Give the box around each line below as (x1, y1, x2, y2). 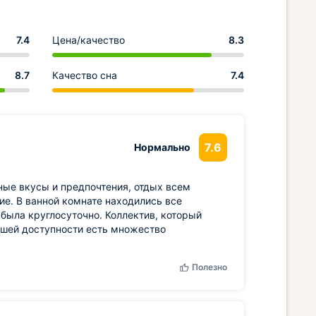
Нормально (134, 141, 190, 153)
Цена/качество (52, 34, 125, 46)
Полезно (192, 262, 227, 272)
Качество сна (52, 69, 117, 81)
